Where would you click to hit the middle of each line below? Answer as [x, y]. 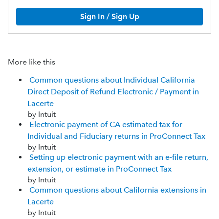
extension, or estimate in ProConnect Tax [99, 169]
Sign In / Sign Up [109, 16]
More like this [32, 62]
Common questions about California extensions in [118, 190]
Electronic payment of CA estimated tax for [106, 124]
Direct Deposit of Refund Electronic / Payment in [113, 91]
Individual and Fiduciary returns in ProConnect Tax [116, 136]
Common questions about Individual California [112, 80]
